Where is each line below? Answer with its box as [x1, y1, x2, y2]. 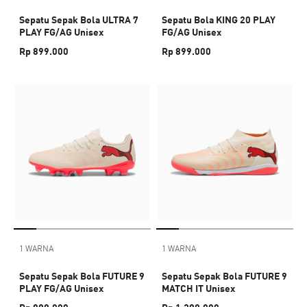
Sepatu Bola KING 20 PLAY [162, 14, 275, 25]
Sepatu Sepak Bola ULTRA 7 [19, 14, 138, 25]
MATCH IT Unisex [162, 282, 235, 294]
